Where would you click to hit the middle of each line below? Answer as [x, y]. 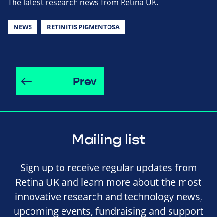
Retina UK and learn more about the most [108, 182]
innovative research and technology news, [108, 196]
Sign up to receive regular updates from [108, 167]
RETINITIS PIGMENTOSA [83, 26]
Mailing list [108, 139]
